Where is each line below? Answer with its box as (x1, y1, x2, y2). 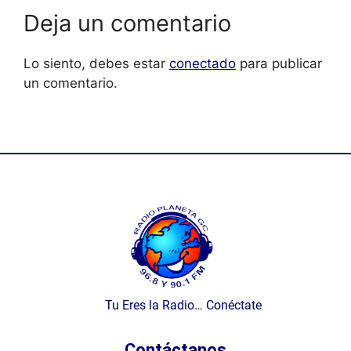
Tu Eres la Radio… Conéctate (82, 297, 262, 313)
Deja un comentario (24, 9, 231, 38)
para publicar (236, 56, 322, 72)
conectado (169, 56, 236, 72)
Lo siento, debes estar (24, 56, 169, 72)
